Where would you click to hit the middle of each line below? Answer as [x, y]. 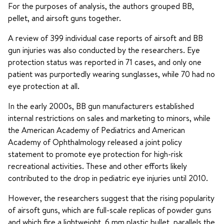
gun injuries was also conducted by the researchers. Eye [104, 50]
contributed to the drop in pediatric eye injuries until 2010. [108, 178]
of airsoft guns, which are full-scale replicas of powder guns [110, 210]
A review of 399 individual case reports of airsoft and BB [105, 38]
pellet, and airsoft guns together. [64, 18]
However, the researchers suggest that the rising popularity [111, 198]
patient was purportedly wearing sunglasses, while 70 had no [111, 74]
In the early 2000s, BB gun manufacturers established [101, 106]
